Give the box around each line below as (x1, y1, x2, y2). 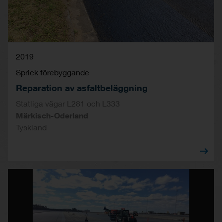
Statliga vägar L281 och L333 (16, 98, 120, 108)
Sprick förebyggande (16, 67, 89, 77)
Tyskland (16, 122, 47, 132)
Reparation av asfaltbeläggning (16, 82, 148, 93)
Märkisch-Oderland (16, 110, 88, 120)
